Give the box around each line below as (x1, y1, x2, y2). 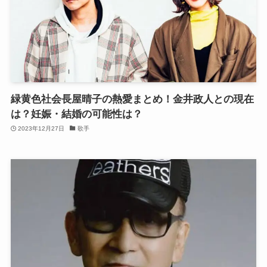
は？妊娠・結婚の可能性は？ (10, 108, 142, 120)
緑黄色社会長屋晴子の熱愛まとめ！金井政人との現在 (10, 93, 254, 105)
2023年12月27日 (18, 125, 65, 132)
